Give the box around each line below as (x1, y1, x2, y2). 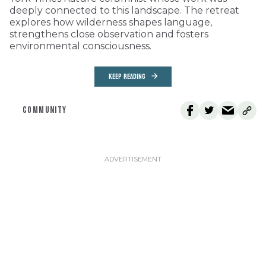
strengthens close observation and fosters (9, 28, 208, 40)
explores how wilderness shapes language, (9, 17, 212, 28)
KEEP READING (109, 70, 145, 84)
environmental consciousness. (9, 40, 151, 52)
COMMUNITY (23, 104, 67, 116)
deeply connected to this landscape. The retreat (9, 5, 239, 17)
